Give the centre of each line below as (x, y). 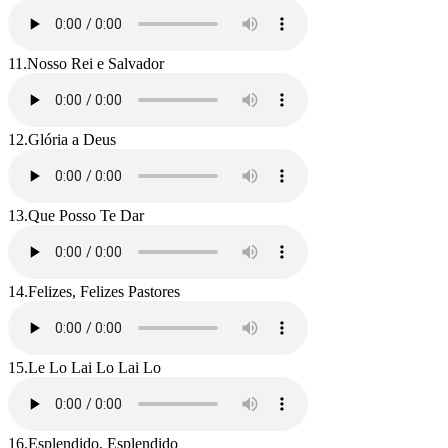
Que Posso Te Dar (86, 216)
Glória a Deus (72, 140)
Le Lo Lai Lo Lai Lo (94, 368)
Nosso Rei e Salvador (95, 64)
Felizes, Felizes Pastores (104, 292)
